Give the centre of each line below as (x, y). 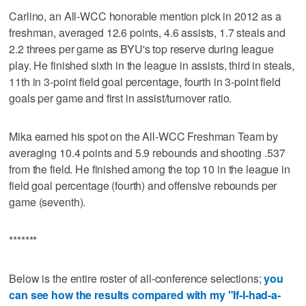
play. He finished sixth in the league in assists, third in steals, (152, 65)
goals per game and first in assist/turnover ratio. (121, 98)
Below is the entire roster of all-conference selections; (137, 278)
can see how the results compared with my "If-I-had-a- (145, 294)
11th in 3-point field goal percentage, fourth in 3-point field (145, 81)
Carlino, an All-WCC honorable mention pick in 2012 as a (145, 16)
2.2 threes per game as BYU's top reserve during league (141, 48)
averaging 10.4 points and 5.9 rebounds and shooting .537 (147, 152)
